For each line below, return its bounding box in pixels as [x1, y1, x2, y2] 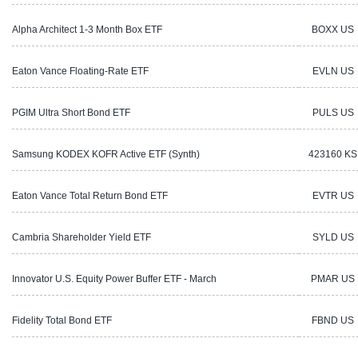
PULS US [312, 106, 354, 118]
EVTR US [312, 189, 354, 201]
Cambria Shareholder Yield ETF [12, 231, 151, 243]
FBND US [312, 314, 354, 326]
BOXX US [312, 23, 354, 35]
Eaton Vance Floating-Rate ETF [12, 65, 149, 77]
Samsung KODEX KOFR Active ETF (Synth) [12, 148, 200, 160]
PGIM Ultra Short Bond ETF [12, 106, 130, 118]
